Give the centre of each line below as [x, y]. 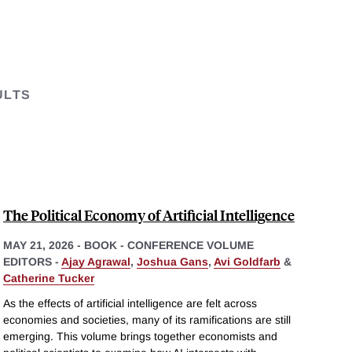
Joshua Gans [172, 261]
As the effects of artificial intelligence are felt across [130, 303]
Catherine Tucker [49, 278]
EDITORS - [32, 261]
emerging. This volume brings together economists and [140, 336]
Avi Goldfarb [247, 261]
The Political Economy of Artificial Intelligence [149, 214]
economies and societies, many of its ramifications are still [147, 319]
